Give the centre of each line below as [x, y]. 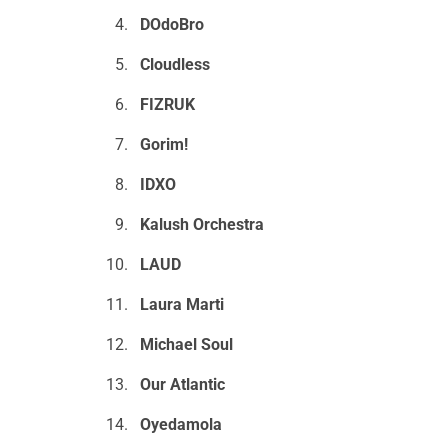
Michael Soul [186, 345]
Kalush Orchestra [201, 225]
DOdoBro [171, 25]
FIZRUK [167, 105]
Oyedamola [180, 425]
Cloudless [176, 65]
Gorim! [163, 145]
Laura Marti [181, 305]
